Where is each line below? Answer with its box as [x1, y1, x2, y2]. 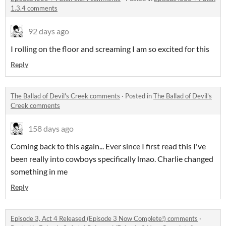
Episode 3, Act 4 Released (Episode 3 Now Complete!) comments [11, 214, 198, 222]
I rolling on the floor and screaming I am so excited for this [11, 44, 209, 53]
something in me [11, 166, 68, 176]
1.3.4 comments [11, 4, 58, 12]
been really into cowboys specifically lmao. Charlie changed [11, 154, 213, 163]
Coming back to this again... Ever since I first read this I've [11, 141, 206, 151]
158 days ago [28, 124, 74, 133]
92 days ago [28, 26, 69, 36]
